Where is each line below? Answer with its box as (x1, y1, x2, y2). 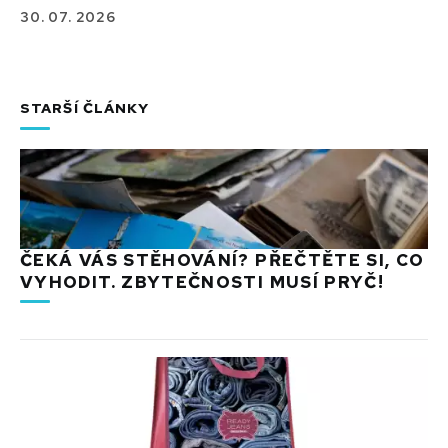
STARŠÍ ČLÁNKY (20, 98, 150, 117)
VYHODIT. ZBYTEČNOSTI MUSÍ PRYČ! (20, 270, 385, 293)
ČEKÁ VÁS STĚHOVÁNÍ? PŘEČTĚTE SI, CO (20, 248, 425, 271)
